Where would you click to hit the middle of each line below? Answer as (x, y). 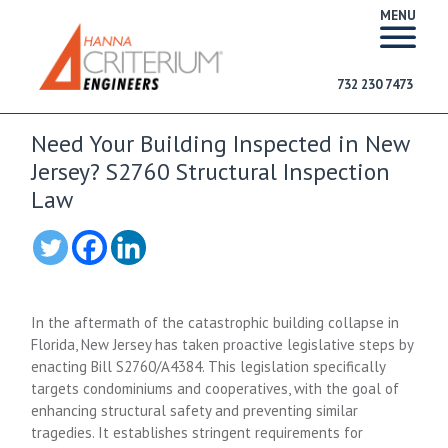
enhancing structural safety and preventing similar (195, 410)
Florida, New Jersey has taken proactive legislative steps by (222, 344)
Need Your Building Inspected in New (220, 143)
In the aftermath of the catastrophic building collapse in (215, 322)
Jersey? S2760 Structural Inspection (211, 171)
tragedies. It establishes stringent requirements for (197, 432)
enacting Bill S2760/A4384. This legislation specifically (208, 366)
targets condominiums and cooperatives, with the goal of (215, 388)
